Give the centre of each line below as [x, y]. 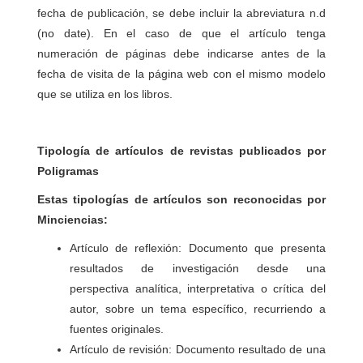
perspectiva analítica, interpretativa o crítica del [198, 288]
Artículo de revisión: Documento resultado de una [198, 349]
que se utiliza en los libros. [105, 94]
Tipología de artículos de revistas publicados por [181, 151]
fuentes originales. [117, 329]
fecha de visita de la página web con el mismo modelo [181, 74]
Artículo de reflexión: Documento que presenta [198, 248]
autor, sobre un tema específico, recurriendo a [198, 309]
